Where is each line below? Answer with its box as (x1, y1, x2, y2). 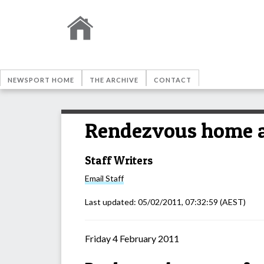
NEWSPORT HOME (8, 76, 74, 84)
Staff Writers (85, 153, 153, 167)
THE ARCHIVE (90, 76, 138, 84)
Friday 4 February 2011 (85, 233, 179, 245)
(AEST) (218, 197, 246, 207)
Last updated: (85, 197, 138, 207)
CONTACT (154, 76, 192, 84)
